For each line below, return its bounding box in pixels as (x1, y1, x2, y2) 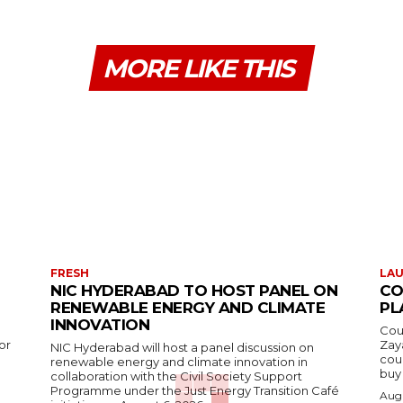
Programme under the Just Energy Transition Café (50, 382, 339, 398)
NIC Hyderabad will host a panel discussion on (50, 339, 314, 354)
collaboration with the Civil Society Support (50, 368, 302, 383)
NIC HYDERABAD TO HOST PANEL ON (50, 281, 337, 300)
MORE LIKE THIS (102, 52, 293, 84)
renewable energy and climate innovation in (50, 354, 308, 369)
